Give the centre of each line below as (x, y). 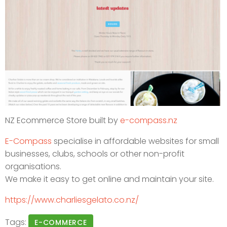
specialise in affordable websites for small (135, 141)
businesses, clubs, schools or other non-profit (95, 154)
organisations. (33, 167)
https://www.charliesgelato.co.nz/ (72, 200)
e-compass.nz (149, 121)
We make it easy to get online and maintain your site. (109, 179)
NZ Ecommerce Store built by (63, 121)
